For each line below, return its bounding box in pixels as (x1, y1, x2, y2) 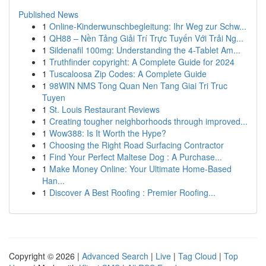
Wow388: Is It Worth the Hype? (49, 127, 166, 139)
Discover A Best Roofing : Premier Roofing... (49, 186, 216, 198)
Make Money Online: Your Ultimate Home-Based (49, 163, 232, 175)
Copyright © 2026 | (9, 250, 82, 262)
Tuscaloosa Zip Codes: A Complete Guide (49, 68, 207, 80)
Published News (18, 8, 78, 20)
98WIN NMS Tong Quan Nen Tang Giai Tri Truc (49, 80, 227, 91)
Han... (42, 175, 65, 186)
